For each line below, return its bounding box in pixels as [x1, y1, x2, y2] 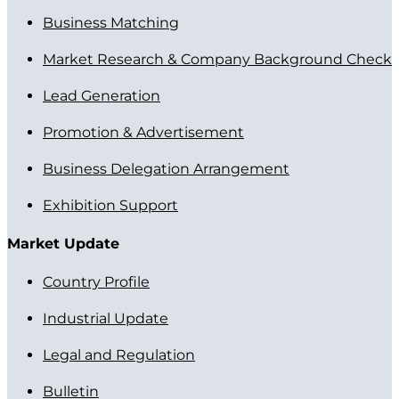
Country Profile [43, 273, 150, 290]
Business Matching [43, 13, 179, 31]
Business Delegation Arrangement [43, 159, 289, 177]
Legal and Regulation [43, 346, 195, 363]
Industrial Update [43, 309, 168, 327]
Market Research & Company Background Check [43, 50, 392, 68]
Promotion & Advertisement [43, 123, 244, 141]
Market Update [7, 234, 119, 252]
